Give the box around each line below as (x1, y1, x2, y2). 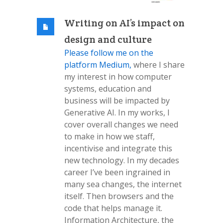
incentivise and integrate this (64, 143, 172, 154)
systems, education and (64, 83, 151, 95)
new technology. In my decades (64, 155, 179, 166)
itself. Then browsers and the (64, 191, 174, 202)
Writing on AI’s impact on (64, 16, 185, 30)
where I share (131, 59, 185, 71)
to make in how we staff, (64, 131, 155, 142)
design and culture (64, 33, 152, 46)
